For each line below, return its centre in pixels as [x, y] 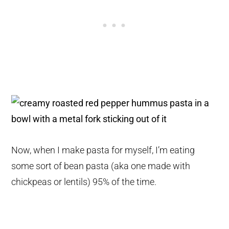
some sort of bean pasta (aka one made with [101, 166]
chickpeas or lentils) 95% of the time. [84, 182]
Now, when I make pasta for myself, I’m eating [103, 150]
